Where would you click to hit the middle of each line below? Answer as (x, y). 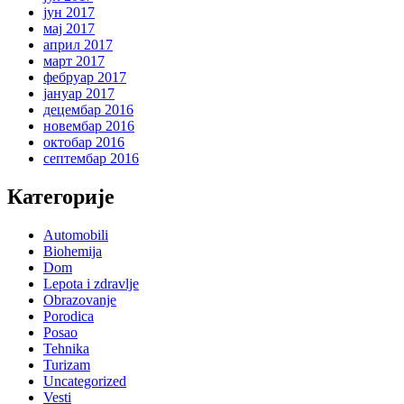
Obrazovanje (80, 300)
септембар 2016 (91, 159)
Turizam (67, 365)
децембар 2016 (88, 110)
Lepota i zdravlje (91, 284)
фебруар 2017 (85, 78)
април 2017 (78, 45)
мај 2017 (69, 29)
